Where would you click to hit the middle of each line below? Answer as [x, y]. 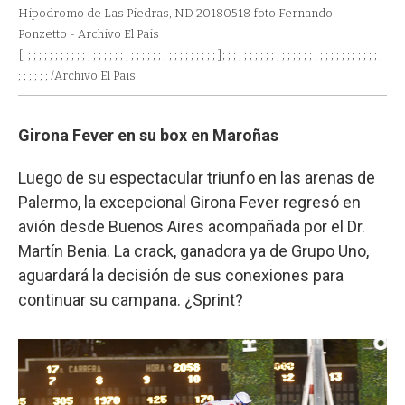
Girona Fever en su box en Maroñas [148, 135]
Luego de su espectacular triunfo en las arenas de [197, 177]
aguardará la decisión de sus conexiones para [181, 275]
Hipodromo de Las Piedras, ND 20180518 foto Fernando [175, 13]
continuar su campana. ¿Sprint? [131, 299]
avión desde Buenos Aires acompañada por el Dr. [192, 226]
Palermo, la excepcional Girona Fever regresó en [189, 202]
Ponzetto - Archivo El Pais [89, 33]
